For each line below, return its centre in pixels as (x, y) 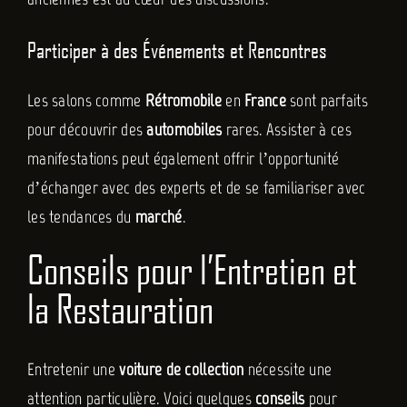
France (265, 100)
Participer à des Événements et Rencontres (177, 50)
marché (159, 217)
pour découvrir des (87, 129)
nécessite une (288, 370)
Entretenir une (73, 370)
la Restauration (120, 308)
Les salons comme (86, 100)
